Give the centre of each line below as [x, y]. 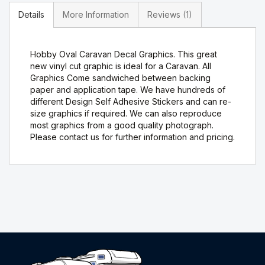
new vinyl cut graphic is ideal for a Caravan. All [121, 66]
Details [31, 15]
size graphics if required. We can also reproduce [126, 114]
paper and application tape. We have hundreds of [128, 90]
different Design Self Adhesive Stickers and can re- [131, 102]
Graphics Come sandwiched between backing [120, 78]
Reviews [165, 15]
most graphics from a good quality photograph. [122, 125]
